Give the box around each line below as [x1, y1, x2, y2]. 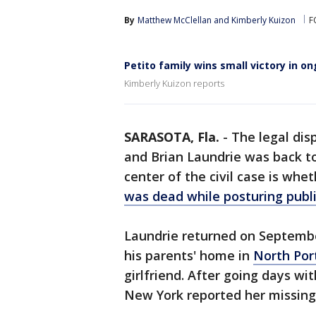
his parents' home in [124, 247, 253, 264]
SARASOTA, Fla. [124, 128, 219, 145]
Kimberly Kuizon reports [124, 77, 224, 90]
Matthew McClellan [138, 14, 212, 26]
